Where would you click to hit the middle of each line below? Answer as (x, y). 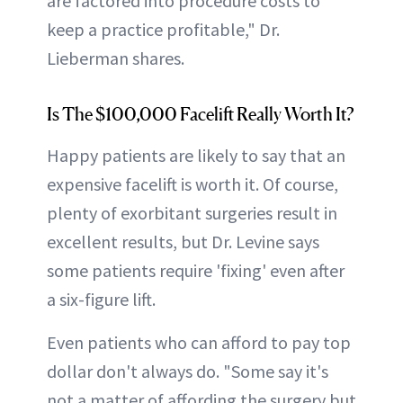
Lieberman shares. (116, 58)
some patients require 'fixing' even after (196, 271)
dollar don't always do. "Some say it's (188, 372)
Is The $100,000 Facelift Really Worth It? (201, 115)
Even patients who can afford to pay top (199, 343)
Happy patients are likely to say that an (196, 156)
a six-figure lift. (101, 300)
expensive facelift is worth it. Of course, (193, 184)
